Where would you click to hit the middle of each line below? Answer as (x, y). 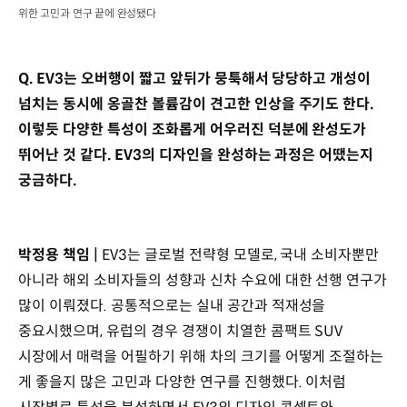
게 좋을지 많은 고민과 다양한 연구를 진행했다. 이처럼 (183, 382)
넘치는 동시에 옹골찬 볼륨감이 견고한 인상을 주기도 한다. (196, 104)
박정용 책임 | (60, 254)
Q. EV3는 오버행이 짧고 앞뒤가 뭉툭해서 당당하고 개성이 (195, 79)
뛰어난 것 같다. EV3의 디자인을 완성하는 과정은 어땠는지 (196, 155)
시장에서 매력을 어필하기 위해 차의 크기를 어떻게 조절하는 (201, 356)
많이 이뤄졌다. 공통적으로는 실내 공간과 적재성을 (172, 305)
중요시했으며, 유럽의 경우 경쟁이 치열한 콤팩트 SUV (181, 331)
